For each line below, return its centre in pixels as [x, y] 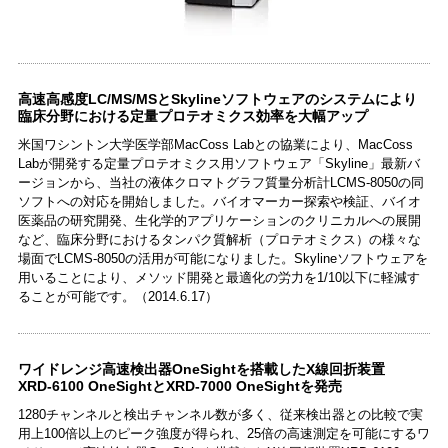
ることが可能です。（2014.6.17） [117, 296]
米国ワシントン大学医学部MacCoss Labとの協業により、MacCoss [215, 144]
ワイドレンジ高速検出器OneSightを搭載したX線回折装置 [201, 368]
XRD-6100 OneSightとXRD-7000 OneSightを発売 [179, 385]
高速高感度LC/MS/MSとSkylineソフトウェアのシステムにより [217, 98]
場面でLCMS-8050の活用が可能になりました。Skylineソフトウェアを [222, 258]
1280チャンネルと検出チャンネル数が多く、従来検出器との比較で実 [220, 414]
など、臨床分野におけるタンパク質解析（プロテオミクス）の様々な [219, 239]
